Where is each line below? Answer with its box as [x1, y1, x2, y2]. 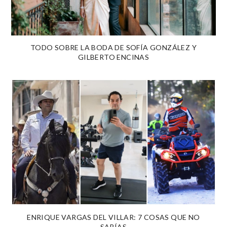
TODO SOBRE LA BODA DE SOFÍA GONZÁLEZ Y [30, 43, 197, 52]
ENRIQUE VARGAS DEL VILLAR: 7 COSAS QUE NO [27, 213, 200, 222]
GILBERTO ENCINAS [78, 53, 149, 62]
